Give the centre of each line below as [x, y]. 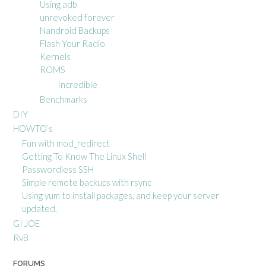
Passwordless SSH [58, 169]
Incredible [77, 84]
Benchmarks [64, 99]
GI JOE [26, 223]
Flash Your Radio [72, 43]
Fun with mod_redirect [66, 143]
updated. [39, 208]
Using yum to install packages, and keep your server [121, 195]
